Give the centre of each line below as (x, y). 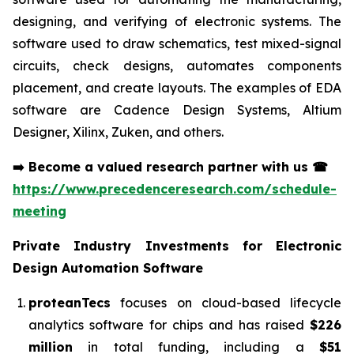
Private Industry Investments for (144, 245)
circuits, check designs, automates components (177, 65)
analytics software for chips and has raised (169, 324)
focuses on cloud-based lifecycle (226, 302)
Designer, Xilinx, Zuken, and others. (118, 132)
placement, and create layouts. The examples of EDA (177, 87)
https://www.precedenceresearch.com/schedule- (175, 188)
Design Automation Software (108, 267)
